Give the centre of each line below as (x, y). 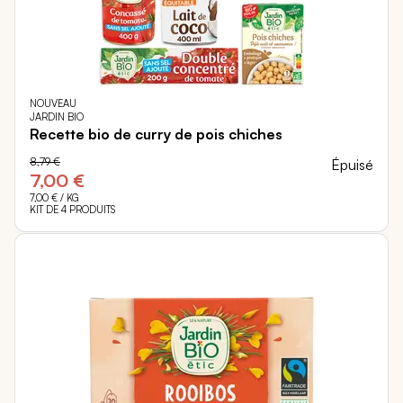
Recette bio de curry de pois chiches (156, 134)
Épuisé (352, 165)
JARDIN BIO (57, 117)
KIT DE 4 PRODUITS (72, 210)
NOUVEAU (53, 104)
